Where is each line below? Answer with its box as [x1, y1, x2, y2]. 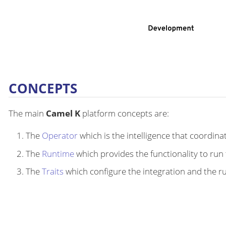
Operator [42, 130, 78, 142]
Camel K [46, 107, 80, 120]
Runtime [42, 147, 74, 159]
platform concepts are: [80, 107, 169, 120]
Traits [42, 165, 64, 178]
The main [9, 107, 46, 120]
